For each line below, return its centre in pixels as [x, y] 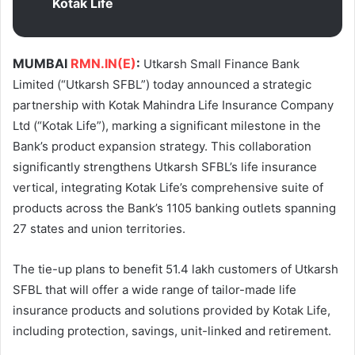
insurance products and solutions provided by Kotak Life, [172, 310]
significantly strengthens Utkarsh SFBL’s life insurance [165, 166]
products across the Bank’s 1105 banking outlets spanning [174, 208]
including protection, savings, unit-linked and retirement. [172, 330]
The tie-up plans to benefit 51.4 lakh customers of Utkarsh [176, 269]
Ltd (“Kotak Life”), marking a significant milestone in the [167, 125]
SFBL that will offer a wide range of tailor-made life [155, 289]
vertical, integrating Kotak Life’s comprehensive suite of [168, 187]
